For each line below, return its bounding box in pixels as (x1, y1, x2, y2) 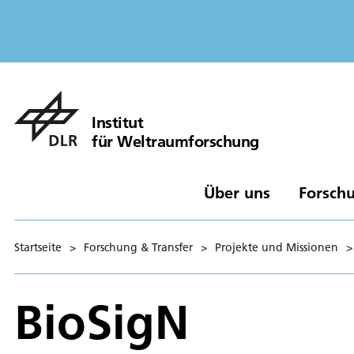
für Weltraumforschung (92, 130, 259, 151)
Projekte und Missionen (215, 239, 338, 254)
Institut (92, 111, 143, 132)
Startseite (14, 239, 62, 254)
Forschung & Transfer (84, 239, 193, 254)
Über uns (203, 182, 270, 202)
